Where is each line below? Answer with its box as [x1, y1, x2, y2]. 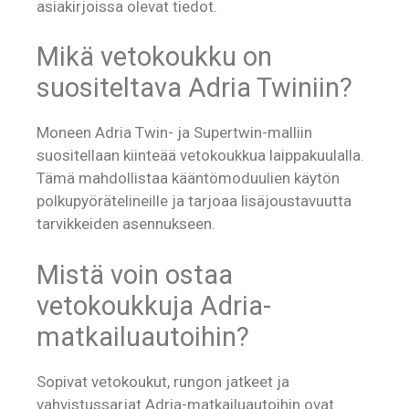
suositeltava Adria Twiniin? [37, 72, 352, 104]
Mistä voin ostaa [37, 258, 233, 290]
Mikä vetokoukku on [37, 41, 272, 73]
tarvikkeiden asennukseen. [37, 215, 215, 234]
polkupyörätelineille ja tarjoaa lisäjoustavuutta [37, 192, 351, 211]
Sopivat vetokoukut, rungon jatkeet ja [37, 372, 289, 391]
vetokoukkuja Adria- [37, 289, 271, 321]
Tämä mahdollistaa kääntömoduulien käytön [37, 169, 340, 188]
